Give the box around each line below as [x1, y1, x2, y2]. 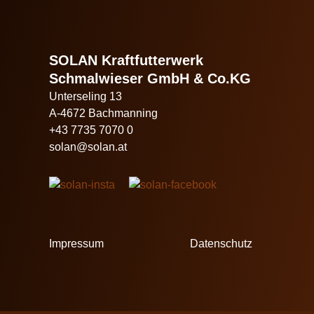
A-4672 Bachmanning [49, 107, 158, 119]
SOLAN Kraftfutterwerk [49, 52, 203, 68]
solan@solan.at [49, 140, 127, 153]
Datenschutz [189, 238, 252, 250]
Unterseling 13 [49, 90, 122, 102]
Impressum [49, 238, 104, 250]
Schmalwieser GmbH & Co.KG [49, 70, 251, 86]
